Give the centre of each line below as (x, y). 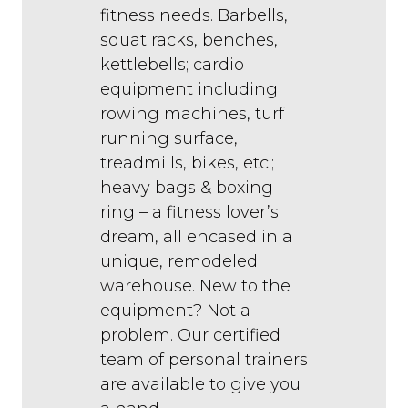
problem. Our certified (190, 336)
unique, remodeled (179, 262)
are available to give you (200, 385)
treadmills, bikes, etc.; (187, 163)
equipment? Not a (175, 311)
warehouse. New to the (195, 286)
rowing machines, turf (192, 114)
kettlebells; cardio (172, 65)
